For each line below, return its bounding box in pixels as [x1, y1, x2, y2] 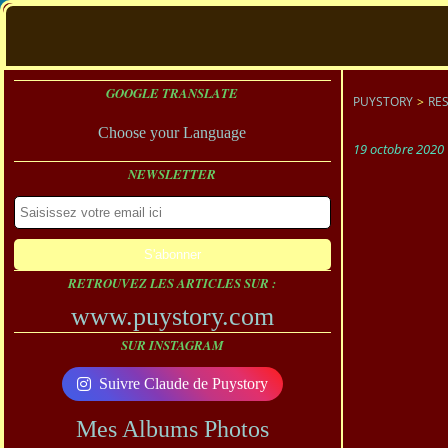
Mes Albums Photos [75, 416, 269, 442]
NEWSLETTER [128, 165, 217, 183]
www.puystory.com [70, 302, 274, 331]
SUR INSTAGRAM [120, 336, 224, 354]
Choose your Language [98, 124, 247, 141]
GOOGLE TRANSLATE [106, 84, 239, 102]
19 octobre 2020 [352, 140, 444, 158]
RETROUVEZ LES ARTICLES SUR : [68, 274, 277, 292]
